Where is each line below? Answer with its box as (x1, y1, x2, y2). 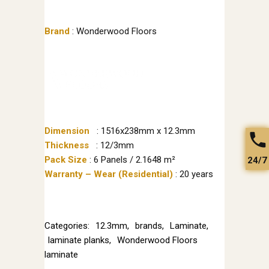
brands (135, 220, 162, 232)
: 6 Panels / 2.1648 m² (89, 154, 175, 166)
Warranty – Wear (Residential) (44, 169, 175, 180)
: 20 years (175, 169, 213, 180)
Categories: (44, 220, 92, 232)
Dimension (44, 125, 92, 137)
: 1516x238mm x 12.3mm (94, 125, 195, 137)
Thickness (44, 140, 91, 151)
